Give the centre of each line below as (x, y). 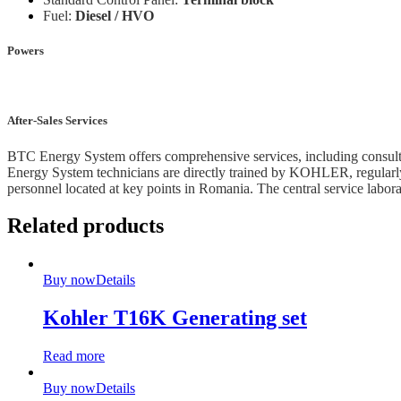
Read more (74, 356)
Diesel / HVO (115, 15)
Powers (26, 51)
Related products (85, 226)
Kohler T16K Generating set (175, 318)
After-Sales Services (57, 121)
